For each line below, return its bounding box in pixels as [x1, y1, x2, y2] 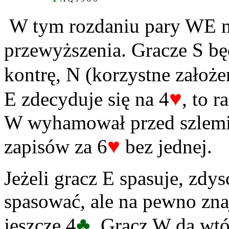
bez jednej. [120, 135, 212, 158]
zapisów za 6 [4, 135, 107, 158]
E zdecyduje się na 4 [4, 88, 169, 110]
